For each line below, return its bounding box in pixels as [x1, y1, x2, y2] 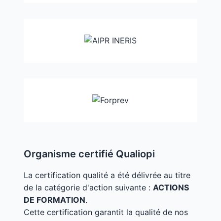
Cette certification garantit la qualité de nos [24, 207, 188, 217]
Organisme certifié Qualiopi [24, 147, 155, 160]
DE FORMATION [24, 194, 85, 205]
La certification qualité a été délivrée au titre [24, 170, 190, 180]
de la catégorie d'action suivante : [24, 182, 153, 192]
